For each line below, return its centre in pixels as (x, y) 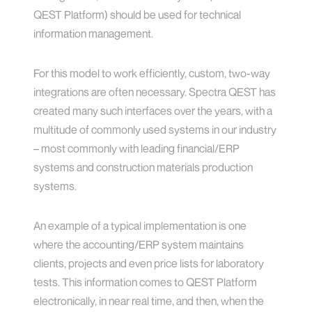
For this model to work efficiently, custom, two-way (152, 73)
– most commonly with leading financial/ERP (137, 149)
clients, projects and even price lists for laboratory (149, 264)
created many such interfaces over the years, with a (153, 111)
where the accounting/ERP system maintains (139, 245)
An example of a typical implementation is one (140, 226)
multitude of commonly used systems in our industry (155, 130)
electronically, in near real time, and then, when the (149, 301)
